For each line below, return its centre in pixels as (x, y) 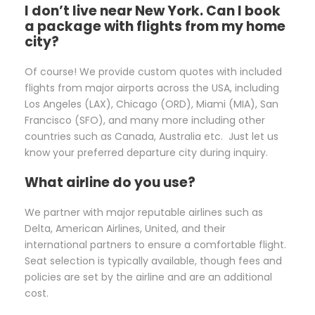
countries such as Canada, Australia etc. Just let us (152, 137)
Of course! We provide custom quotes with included (153, 72)
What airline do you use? (110, 183)
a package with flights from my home (155, 27)
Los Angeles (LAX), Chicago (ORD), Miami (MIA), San (152, 104)
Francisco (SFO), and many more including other (145, 121)
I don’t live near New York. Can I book (153, 11)
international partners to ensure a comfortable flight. (155, 245)
